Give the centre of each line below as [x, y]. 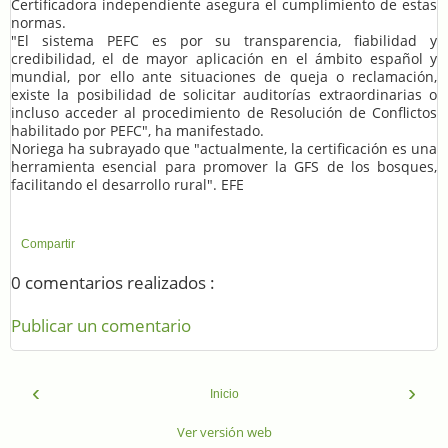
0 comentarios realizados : [113, 283]
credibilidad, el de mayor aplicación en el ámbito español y [224, 59]
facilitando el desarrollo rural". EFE [127, 185]
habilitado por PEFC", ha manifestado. [137, 131]
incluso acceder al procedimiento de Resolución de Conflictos [224, 113]
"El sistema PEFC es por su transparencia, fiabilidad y [224, 41]
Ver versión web [224, 431]
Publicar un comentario [101, 325]
